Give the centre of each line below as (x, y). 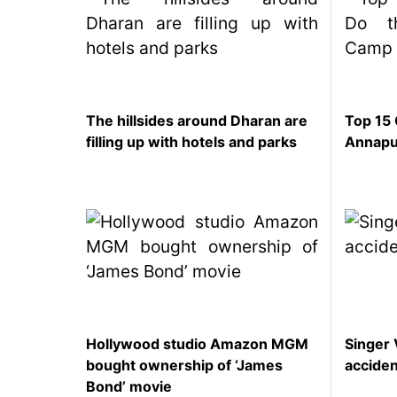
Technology (60, 167)
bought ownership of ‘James (184, 366)
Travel (44, 82)
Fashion (49, 54)
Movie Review (66, 111)
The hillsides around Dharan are (197, 121)
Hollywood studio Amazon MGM (197, 344)
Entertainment (67, 196)
